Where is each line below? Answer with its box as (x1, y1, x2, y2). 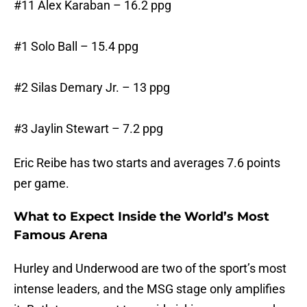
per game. (14, 176, 69, 191)
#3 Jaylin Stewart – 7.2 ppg (14, 121, 163, 136)
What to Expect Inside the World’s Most (14, 209, 269, 225)
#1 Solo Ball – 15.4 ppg (14, 39, 138, 54)
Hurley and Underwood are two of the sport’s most (14, 261, 286, 276)
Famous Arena (14, 228, 108, 243)
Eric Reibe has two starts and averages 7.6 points (14, 156, 280, 171)
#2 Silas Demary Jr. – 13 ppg (14, 80, 170, 95)
